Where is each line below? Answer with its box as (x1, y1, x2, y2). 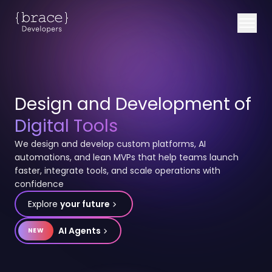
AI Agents (58, 225, 101, 237)
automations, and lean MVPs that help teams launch (15, 151, 239, 163)
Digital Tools (15, 114, 118, 138)
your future (60, 198, 110, 210)
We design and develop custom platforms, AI (15, 138, 206, 150)
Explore (28, 198, 58, 210)
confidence (15, 178, 64, 190)
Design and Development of (15, 92, 251, 116)
